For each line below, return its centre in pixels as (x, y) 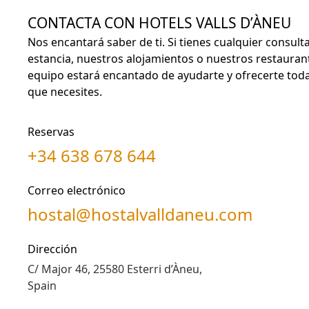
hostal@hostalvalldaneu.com (140, 214)
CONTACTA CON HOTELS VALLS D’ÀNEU (159, 23)
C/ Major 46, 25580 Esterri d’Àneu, (115, 269)
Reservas (51, 132)
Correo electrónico (77, 190)
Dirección (52, 249)
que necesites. (65, 92)
